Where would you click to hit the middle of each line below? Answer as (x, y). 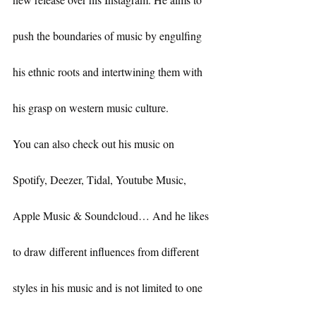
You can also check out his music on (95, 144)
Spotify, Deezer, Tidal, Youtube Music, (101, 180)
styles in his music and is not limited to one (109, 288)
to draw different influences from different (107, 252)
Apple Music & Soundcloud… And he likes (112, 216)
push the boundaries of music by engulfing (109, 36)
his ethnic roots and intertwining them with (109, 72)
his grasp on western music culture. (91, 108)
